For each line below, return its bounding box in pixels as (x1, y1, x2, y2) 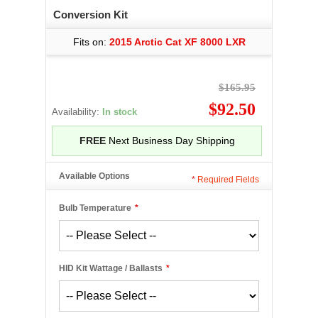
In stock (102, 106, 137, 117)
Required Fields (195, 175, 259, 185)
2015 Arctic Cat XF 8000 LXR (109, 36, 246, 48)
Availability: (52, 106, 102, 117)
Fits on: (72, 36, 109, 48)
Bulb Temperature (59, 203, 131, 213)
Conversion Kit (53, 9, 128, 21)
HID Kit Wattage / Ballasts (59, 263, 163, 273)
